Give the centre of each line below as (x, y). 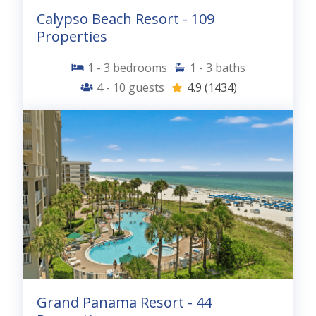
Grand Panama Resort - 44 (124, 302)
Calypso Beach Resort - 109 (126, 18)
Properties (72, 36)
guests (146, 87)
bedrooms (140, 67)
